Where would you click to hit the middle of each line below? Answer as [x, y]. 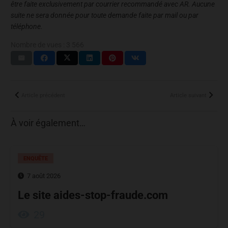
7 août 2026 [44, 176]
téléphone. [27, 26]
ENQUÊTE [36, 158]
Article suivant [188, 96]
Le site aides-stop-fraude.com [93, 195]
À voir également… [48, 123]
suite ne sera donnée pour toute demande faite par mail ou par [105, 15]
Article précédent [43, 96]
